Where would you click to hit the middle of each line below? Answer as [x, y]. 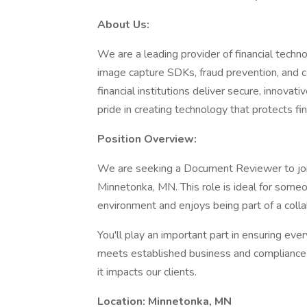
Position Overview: [147, 139]
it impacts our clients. [147, 272]
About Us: [125, 25]
